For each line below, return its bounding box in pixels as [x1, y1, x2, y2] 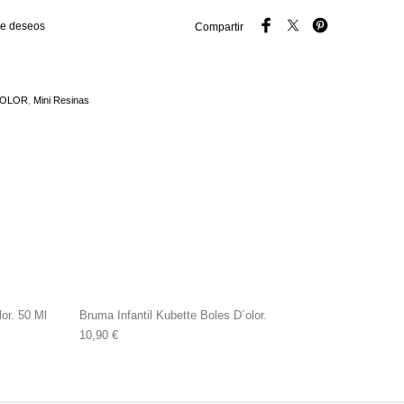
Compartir [195, 21, 243, 34]
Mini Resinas [33, 95, 89, 106]
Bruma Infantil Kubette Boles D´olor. [79, 308, 267, 323]
